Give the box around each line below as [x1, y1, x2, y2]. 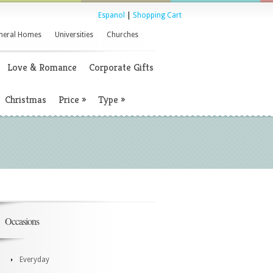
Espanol [98, 11, 125, 19]
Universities [55, 30, 93, 39]
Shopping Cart [133, 11, 182, 19]
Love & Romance [7, 61, 77, 74]
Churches [107, 30, 138, 39]
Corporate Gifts [89, 61, 154, 74]
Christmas [5, 93, 46, 106]
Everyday [19, 255, 49, 264]
